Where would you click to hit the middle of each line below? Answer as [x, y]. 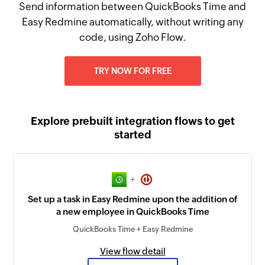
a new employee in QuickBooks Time [132, 212]
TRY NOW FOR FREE [132, 71]
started [132, 135]
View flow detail [132, 251]
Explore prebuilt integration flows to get [132, 121]
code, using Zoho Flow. [132, 37]
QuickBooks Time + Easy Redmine [132, 230]
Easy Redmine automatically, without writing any [132, 22]
